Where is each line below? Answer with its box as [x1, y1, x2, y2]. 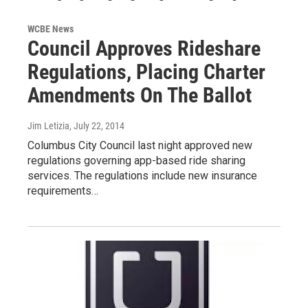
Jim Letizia [27, 120, 69, 131]
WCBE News [27, 23, 74, 34]
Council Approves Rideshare [27, 36, 261, 60]
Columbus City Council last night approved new [27, 138, 252, 152]
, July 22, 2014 [69, 120, 124, 131]
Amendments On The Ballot [27, 82, 252, 107]
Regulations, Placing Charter [27, 59, 265, 84]
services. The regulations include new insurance [27, 168, 257, 182]
